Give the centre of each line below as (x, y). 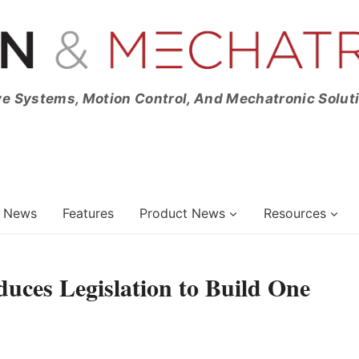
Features (88, 213)
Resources (295, 213)
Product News (182, 213)
